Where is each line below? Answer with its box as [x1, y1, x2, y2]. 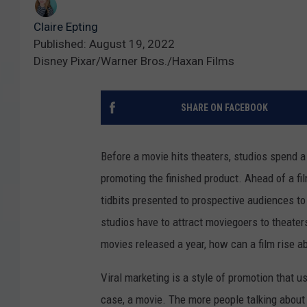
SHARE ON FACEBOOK [180, 101, 268, 113]
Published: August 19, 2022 [34, 36, 175, 51]
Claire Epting [34, 19, 98, 34]
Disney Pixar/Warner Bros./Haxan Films [34, 53, 234, 68]
